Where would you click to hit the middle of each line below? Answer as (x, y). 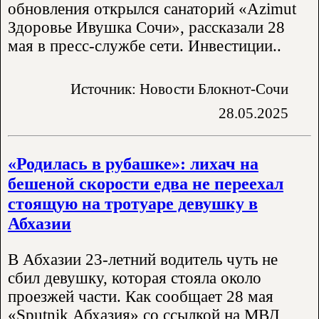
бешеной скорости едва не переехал (146, 184)
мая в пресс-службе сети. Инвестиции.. (145, 46)
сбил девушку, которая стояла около (135, 278)
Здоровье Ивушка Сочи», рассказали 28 (146, 27)
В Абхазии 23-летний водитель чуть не (143, 260)
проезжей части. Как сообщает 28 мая (141, 297)
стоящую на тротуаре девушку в (133, 204)
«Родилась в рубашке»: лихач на (133, 164)
